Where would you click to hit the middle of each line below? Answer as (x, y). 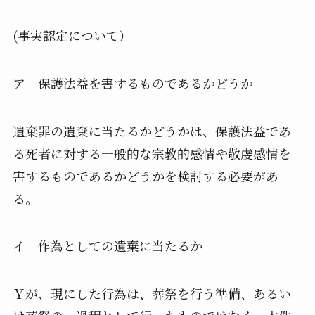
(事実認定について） (72, 35)
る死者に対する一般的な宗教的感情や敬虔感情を (152, 153)
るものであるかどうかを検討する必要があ (158, 175)
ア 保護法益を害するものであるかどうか (133, 83)
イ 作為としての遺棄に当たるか (107, 246)
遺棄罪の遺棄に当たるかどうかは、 (114, 130)
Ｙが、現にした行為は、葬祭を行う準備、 (133, 294)
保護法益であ (253, 130)
